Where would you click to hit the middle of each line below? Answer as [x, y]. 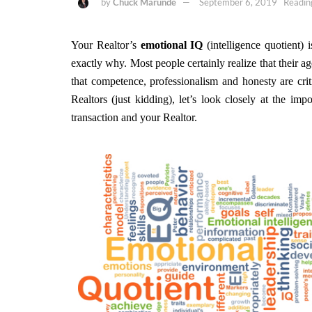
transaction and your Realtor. [134, 117]
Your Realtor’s [106, 45]
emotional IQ [172, 45]
